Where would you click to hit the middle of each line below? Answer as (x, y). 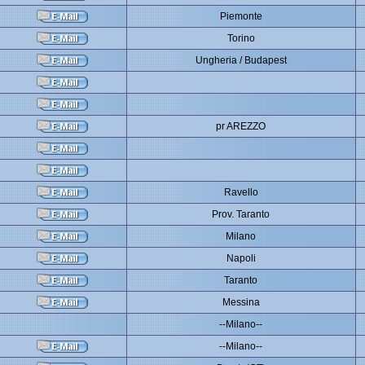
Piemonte (241, 16)
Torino (241, 38)
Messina (241, 302)
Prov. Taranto (241, 214)
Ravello (241, 192)
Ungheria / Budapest (241, 60)
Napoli (241, 258)
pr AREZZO (241, 126)
